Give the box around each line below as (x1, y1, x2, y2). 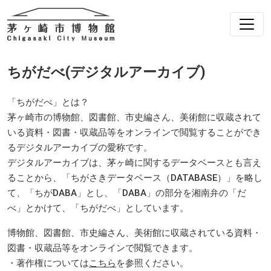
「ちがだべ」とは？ (7, 96, 89, 108)
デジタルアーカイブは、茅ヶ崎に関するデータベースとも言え (7, 157, 261, 168)
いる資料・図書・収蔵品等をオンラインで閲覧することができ (7, 126, 261, 138)
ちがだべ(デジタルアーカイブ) (7, 63, 206, 80)
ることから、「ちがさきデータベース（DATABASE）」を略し (7, 172, 263, 183)
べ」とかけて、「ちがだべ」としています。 (7, 202, 189, 214)
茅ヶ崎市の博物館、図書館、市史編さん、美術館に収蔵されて (7, 111, 261, 123)
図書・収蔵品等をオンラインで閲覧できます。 (7, 242, 198, 253)
